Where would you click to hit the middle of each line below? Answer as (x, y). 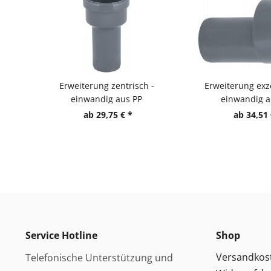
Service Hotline (61, 235)
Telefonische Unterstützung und (99, 258)
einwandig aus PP (106, 99)
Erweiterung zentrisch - (106, 86)
